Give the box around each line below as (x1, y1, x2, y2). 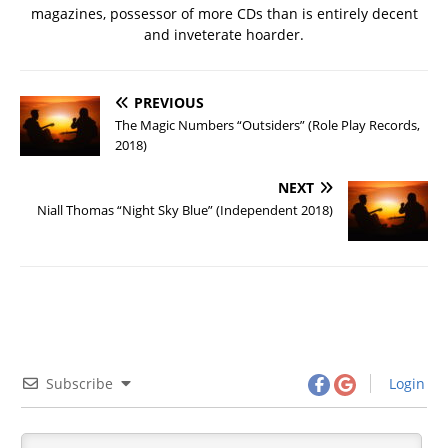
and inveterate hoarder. (144, 24, 304, 44)
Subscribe (46, 373, 113, 393)
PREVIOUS (134, 92, 204, 112)
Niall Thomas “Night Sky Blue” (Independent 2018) (37, 200, 333, 219)
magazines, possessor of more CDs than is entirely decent (30, 3, 418, 23)
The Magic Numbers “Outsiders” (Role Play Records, (115, 115, 420, 134)
